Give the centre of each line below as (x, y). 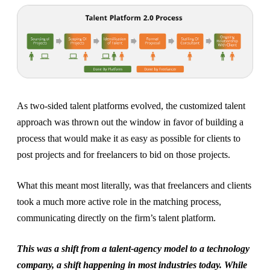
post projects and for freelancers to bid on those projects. (124, 154)
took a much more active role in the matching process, (119, 201)
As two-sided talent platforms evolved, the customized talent (131, 105)
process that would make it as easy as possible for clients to (129, 138)
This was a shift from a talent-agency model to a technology (133, 248)
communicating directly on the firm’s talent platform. (118, 218)
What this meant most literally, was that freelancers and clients (134, 185)
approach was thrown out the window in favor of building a (130, 122)
